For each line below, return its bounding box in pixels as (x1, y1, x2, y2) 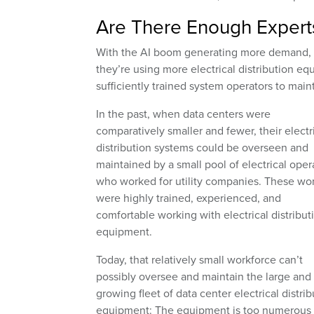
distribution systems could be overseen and (96, 139, 308, 156)
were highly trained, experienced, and (96, 190, 281, 206)
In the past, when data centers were (96, 106, 271, 122)
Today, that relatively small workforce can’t (96, 252, 303, 268)
